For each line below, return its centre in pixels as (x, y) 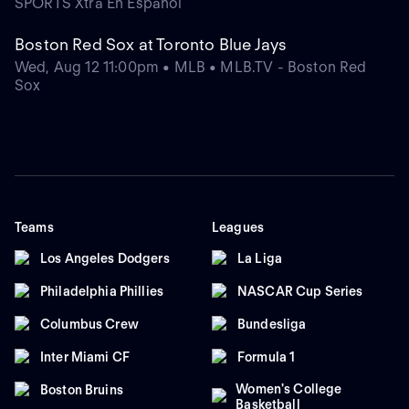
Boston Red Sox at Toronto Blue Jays (151, 44)
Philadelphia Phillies (102, 292)
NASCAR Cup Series (300, 292)
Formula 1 (267, 357)
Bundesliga (272, 325)
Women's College (289, 388)
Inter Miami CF (85, 357)
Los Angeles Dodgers (105, 259)
